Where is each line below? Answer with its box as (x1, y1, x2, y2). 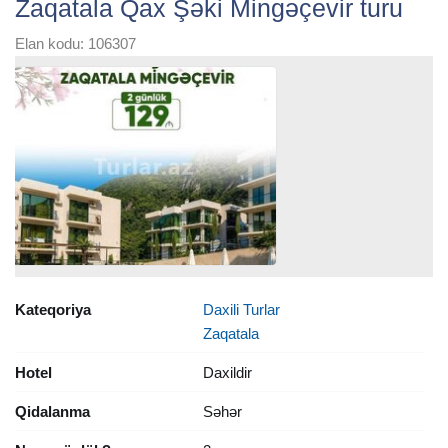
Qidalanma (15, 402, 90, 420)
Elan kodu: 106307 (15, 35, 136, 53)
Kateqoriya (15, 300, 91, 318)
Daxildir (202, 363, 252, 381)
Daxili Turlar (202, 300, 280, 318)
